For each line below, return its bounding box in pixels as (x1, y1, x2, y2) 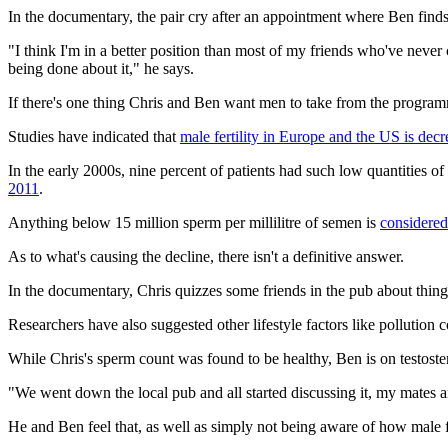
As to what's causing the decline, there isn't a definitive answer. (8, 247, 404, 265)
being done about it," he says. (8, 59, 194, 77)
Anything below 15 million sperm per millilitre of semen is (8, 213, 380, 231)
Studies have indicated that (8, 127, 180, 145)
